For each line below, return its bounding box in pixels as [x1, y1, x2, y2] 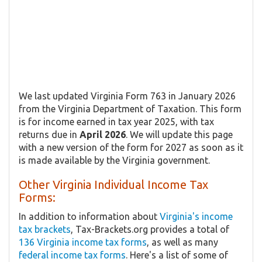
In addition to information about [19, 211, 160, 222]
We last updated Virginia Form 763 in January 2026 [19, 90, 236, 101]
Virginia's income [160, 211, 233, 222]
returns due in [19, 129, 80, 140]
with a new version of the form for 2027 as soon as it [19, 142, 243, 153]
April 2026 [80, 129, 126, 140]
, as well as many [147, 236, 218, 247]
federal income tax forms [19, 249, 126, 260]
